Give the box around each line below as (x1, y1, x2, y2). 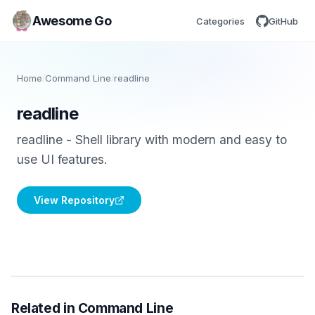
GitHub (269, 15, 298, 27)
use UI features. (17, 152, 108, 167)
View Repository (34, 194, 115, 206)
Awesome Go (32, 13, 112, 28)
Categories (196, 15, 245, 27)
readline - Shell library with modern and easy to (17, 132, 287, 147)
